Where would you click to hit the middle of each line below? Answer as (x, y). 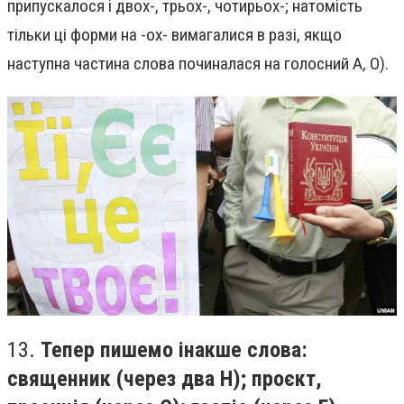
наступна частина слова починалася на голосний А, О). (198, 64)
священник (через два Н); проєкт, (165, 378)
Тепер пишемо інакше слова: (174, 349)
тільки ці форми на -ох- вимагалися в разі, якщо (174, 35)
